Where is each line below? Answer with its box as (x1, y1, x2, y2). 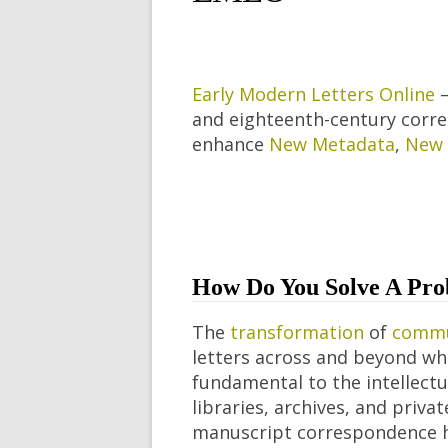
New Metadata (269, 132, 395, 156)
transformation (230, 320, 364, 344)
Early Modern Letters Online (192, 82, 435, 106)
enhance (192, 132, 269, 156)
